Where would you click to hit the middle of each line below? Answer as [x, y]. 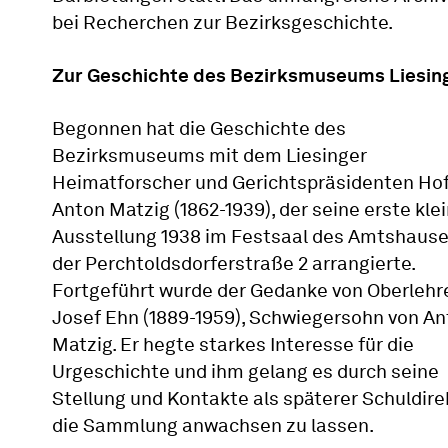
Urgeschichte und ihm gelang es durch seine [245, 371]
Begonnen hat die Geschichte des [199, 128]
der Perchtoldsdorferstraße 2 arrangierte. [233, 263]
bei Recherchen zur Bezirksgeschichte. [222, 22]
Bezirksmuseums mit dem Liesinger [209, 155]
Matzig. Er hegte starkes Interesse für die [233, 344]
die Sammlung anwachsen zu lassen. [213, 425]
